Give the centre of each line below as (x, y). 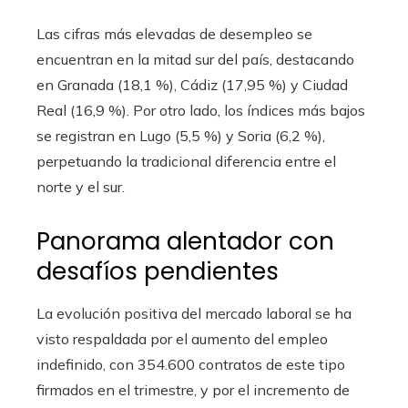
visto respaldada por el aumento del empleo (182, 339)
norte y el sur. (81, 187)
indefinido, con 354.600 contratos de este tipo (191, 364)
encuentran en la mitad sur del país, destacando (195, 59)
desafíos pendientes (158, 271)
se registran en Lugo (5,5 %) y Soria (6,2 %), (181, 136)
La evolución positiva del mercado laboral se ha (194, 313)
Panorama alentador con (185, 241)
